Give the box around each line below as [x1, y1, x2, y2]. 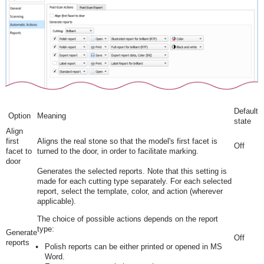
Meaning [37, 111, 66, 121]
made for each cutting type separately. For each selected [37, 177, 232, 186]
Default [233, 107, 258, 116]
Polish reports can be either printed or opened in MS [44, 242, 222, 252]
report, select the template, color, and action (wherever [37, 187, 223, 196]
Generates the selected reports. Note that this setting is [37, 167, 227, 176]
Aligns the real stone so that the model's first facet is [37, 137, 217, 146]
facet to [5, 147, 32, 156]
